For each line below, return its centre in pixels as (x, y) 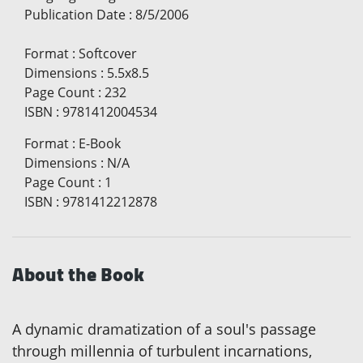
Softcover (108, 54)
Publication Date (75, 15)
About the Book (78, 275)
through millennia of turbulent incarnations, (162, 351)
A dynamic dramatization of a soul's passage (164, 329)
